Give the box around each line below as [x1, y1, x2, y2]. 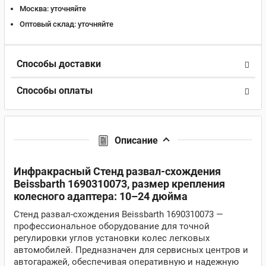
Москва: [20, 4, 49, 13]
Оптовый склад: [20, 20, 76, 28]
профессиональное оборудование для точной [14, 221, 210, 232]
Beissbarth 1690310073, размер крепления [14, 178, 225, 190]
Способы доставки [17, 58, 101, 69]
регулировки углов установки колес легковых [14, 233, 210, 243]
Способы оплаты [17, 85, 93, 96]
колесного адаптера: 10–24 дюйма [14, 190, 188, 202]
